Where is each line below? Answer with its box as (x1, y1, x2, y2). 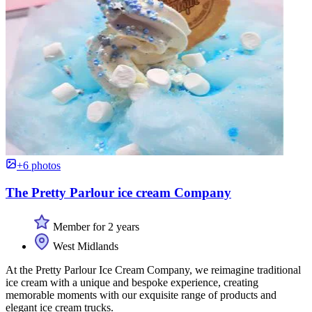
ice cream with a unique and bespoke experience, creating (6, 276, 258, 288)
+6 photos (17, 159, 61, 172)
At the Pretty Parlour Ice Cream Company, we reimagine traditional (6, 263, 301, 276)
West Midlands (50, 240, 118, 252)
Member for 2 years (50, 220, 139, 233)
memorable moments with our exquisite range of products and (6, 288, 276, 301)
